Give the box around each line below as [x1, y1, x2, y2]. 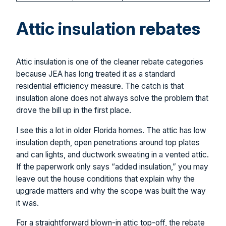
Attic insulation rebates [16, 18, 200, 39]
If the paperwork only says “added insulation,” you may [16, 161, 208, 172]
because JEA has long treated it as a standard [16, 69, 175, 79]
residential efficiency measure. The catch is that [16, 81, 184, 91]
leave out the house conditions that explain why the [16, 174, 195, 184]
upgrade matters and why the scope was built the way [16, 186, 206, 196]
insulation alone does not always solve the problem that [16, 93, 208, 103]
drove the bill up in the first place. [16, 105, 131, 116]
